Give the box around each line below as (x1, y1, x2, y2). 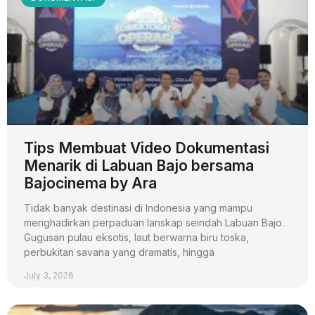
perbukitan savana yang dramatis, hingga (24, 245, 214, 258)
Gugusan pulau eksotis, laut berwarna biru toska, (24, 231, 249, 243)
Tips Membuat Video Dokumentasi (24, 139, 269, 157)
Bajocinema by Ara (24, 174, 157, 192)
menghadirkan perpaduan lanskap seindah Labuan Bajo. (24, 216, 284, 229)
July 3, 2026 (24, 269, 74, 281)
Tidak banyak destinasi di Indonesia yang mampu (24, 201, 252, 214)
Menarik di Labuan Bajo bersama (24, 156, 254, 174)
